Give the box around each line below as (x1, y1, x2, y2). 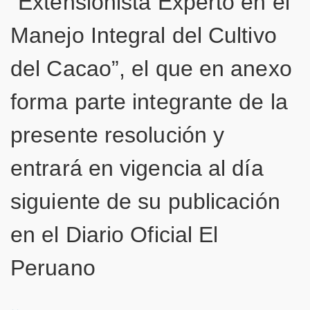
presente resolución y (10, 122, 225, 147)
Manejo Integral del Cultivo (10, 23, 277, 48)
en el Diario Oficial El (10, 222, 219, 247)
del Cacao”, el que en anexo (10, 56, 292, 81)
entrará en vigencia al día (10, 156, 264, 181)
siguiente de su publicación (10, 189, 280, 214)
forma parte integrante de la (10, 89, 288, 114)
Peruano (10, 255, 95, 280)
